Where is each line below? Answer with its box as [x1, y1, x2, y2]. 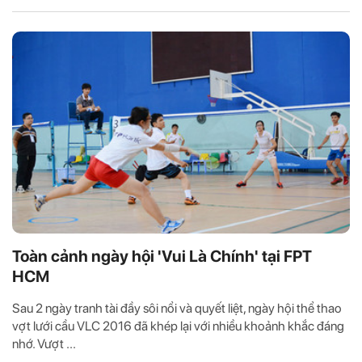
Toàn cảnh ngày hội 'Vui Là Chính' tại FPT [12, 246, 312, 267]
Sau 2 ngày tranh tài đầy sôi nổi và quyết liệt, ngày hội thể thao [12, 301, 342, 317]
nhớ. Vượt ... [12, 336, 76, 352]
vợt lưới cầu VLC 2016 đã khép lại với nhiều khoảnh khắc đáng [12, 318, 344, 335]
